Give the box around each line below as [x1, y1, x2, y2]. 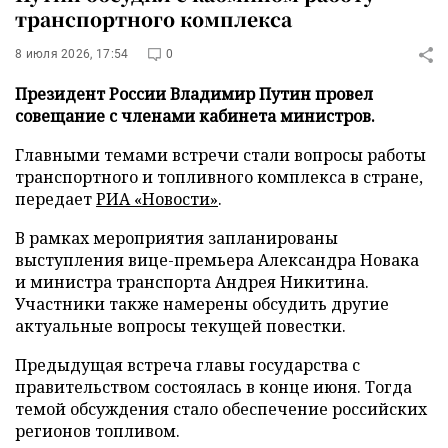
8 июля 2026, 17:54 [15, 47, 129, 61]
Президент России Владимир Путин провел [15, 83, 373, 105]
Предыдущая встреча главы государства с [15, 354, 360, 376]
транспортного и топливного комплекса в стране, [15, 166, 423, 188]
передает [15, 188, 96, 210]
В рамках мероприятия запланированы [15, 227, 338, 249]
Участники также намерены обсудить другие [15, 293, 389, 315]
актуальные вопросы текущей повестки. [15, 315, 346, 337]
